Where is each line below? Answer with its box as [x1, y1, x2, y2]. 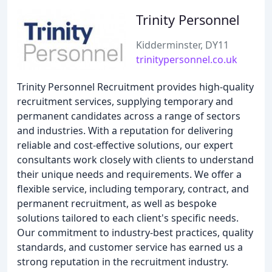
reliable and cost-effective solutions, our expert [17, 138, 233, 152]
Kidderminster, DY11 [136, 38, 229, 52]
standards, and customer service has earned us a [17, 240, 243, 254]
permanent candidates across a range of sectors [17, 109, 240, 123]
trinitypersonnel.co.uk [136, 53, 237, 66]
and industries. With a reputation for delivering [17, 124, 233, 137]
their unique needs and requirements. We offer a [17, 168, 242, 181]
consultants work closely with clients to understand [17, 153, 254, 166]
